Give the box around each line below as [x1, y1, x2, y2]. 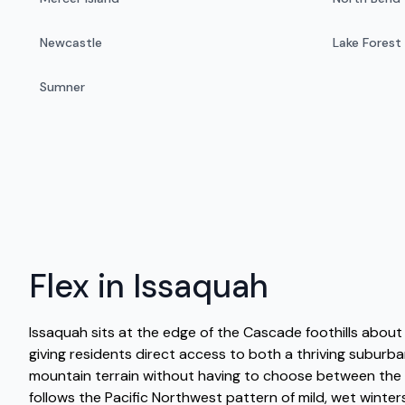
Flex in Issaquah [29, 265, 268, 308]
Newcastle [40, 33, 102, 51]
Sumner [40, 78, 85, 95]
